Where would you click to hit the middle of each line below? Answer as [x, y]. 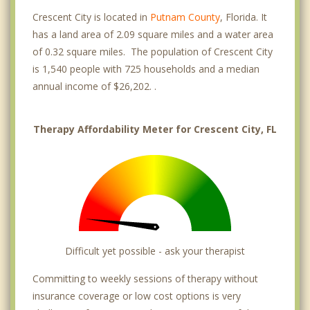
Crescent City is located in [91, 17]
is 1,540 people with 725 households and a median [146, 69]
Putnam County [185, 17]
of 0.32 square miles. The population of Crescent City [153, 51]
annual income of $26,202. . [94, 86]
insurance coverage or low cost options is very [137, 295]
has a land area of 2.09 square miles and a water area [153, 34]
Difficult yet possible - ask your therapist [155, 250]
